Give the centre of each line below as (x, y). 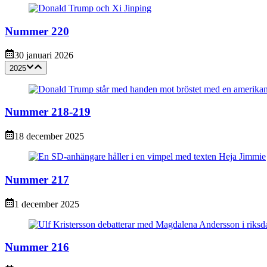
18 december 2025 (49, 136)
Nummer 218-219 (48, 112)
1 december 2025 (47, 204)
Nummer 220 (37, 31)
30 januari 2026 (44, 55)
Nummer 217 (37, 179)
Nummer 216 (37, 247)
